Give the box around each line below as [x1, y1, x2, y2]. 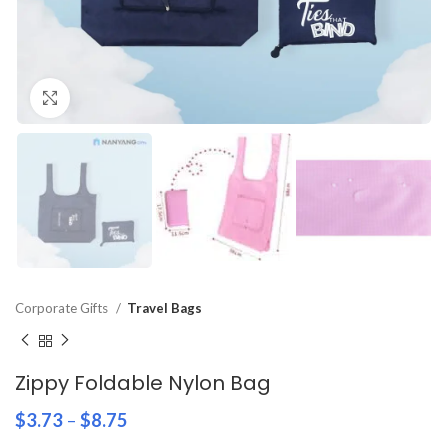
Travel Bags [127, 300, 202, 317]
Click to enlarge [70, 90, 170, 106]
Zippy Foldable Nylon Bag [15, 368, 271, 397]
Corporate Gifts [15, 300, 111, 317]
